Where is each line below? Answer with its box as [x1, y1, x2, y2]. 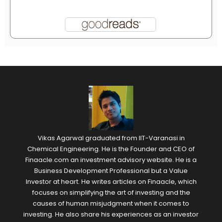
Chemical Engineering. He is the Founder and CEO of [27, 144, 195, 154]
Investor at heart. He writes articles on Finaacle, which [25, 176, 197, 186]
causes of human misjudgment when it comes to [33, 198, 189, 208]
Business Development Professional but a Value [34, 166, 188, 175]
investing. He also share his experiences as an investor [23, 209, 199, 219]
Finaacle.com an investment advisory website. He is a [25, 155, 197, 165]
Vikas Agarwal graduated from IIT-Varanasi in [37, 133, 185, 143]
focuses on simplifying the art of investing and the [32, 187, 190, 197]
